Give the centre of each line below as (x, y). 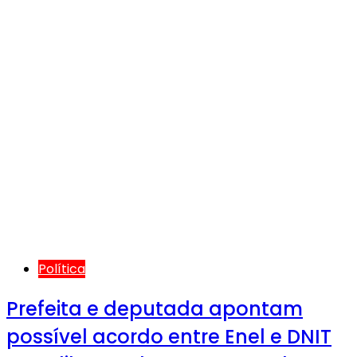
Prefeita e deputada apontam (155, 308)
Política (62, 269)
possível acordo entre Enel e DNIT (169, 336)
